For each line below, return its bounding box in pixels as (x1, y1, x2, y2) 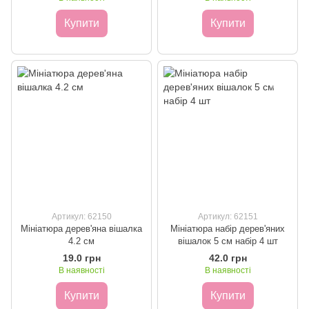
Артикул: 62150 (51, 212, 112, 222)
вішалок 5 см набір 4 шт (177, 236, 278, 247)
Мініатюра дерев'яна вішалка (21, 223, 142, 235)
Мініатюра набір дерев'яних (170, 223, 285, 235)
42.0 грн (208, 252, 247, 264)
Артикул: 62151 (197, 212, 258, 222)
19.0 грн (62, 252, 101, 264)
